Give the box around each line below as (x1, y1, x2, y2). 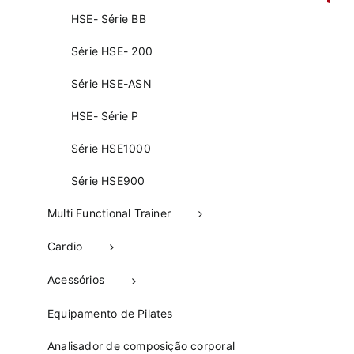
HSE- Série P (71, 109, 139, 123)
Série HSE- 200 (71, 44, 153, 58)
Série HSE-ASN (71, 77, 152, 91)
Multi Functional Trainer (47, 206, 171, 220)
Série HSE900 (71, 174, 145, 188)
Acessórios (47, 273, 105, 287)
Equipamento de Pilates (47, 306, 173, 320)
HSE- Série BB (71, 12, 146, 26)
